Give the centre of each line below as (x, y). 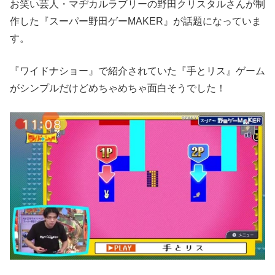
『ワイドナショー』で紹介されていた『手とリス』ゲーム (137, 71)
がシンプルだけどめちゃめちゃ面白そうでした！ (118, 88)
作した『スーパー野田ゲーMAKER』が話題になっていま (136, 21)
